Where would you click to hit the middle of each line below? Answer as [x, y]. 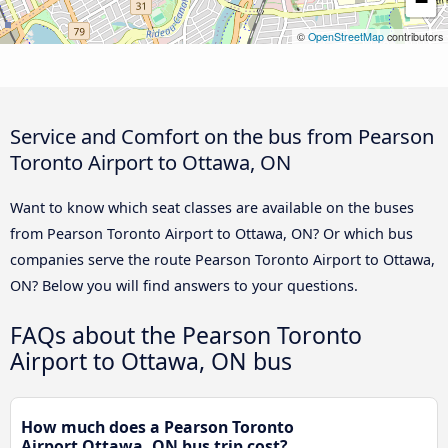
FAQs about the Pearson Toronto [186, 335]
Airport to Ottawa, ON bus [151, 361]
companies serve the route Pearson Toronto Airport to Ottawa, [222, 260]
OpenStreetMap [346, 37]
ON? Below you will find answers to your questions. [184, 286]
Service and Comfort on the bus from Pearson [222, 136]
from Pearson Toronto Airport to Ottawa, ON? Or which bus [211, 234]
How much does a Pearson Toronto [157, 427]
